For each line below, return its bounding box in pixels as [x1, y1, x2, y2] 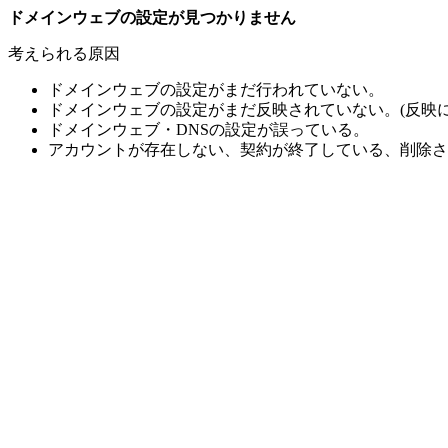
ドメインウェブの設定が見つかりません [8, 9, 296, 26]
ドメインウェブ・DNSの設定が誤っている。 [48, 121, 369, 138]
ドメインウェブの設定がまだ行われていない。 [48, 81, 384, 98]
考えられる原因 [8, 45, 120, 62]
